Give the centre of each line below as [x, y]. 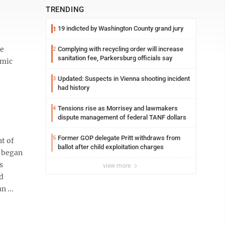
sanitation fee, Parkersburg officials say [115, 58]
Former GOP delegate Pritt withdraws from [119, 138]
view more [118, 166]
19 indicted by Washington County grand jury [121, 28]
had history [74, 88]
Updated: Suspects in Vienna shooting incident [124, 79]
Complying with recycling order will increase [121, 49]
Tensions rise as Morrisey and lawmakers [118, 108]
